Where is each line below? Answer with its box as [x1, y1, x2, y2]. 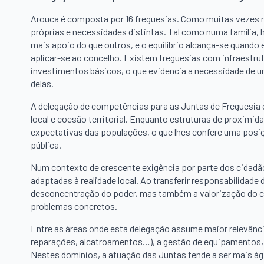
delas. [31, 78, 54, 90]
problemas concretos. [31, 200, 117, 212]
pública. [31, 139, 61, 151]
